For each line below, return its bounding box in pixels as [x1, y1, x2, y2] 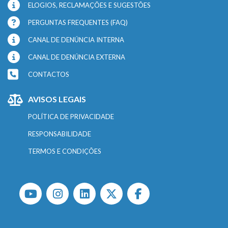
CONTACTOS [28, 70, 69, 79]
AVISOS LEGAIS [28, 94, 86, 104]
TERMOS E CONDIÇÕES [28, 147, 101, 156]
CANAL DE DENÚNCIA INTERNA [28, 36, 124, 44]
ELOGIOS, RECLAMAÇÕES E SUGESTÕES [28, 1, 151, 10]
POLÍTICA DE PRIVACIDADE [28, 112, 114, 121]
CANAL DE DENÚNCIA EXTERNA [28, 53, 125, 62]
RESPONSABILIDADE [28, 130, 91, 138]
